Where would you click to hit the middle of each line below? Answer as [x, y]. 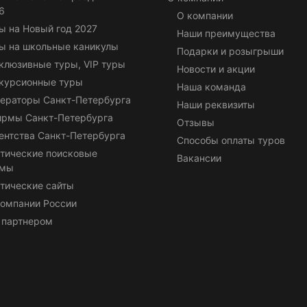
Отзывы [196, 122]
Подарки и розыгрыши [230, 51]
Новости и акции [216, 69]
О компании [205, 15]
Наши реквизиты [216, 104]
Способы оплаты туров [231, 140]
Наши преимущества [226, 33]
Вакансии [199, 158]
